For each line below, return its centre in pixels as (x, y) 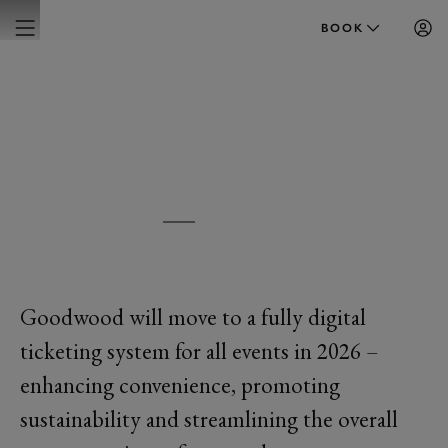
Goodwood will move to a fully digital (193, 317)
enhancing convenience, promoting (180, 385)
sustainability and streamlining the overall (209, 419)
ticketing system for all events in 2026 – (199, 351)
